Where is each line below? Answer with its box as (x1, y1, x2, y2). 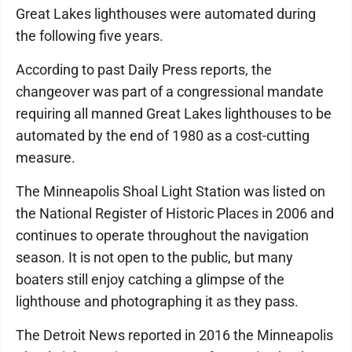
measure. (16, 149, 75, 166)
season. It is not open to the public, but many (16, 249, 293, 266)
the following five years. (16, 27, 163, 44)
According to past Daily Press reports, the (16, 61, 272, 78)
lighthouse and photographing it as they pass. (16, 293, 299, 310)
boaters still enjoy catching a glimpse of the (16, 271, 284, 288)
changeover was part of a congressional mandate (16, 83, 324, 100)
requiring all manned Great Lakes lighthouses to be (16, 105, 332, 122)
